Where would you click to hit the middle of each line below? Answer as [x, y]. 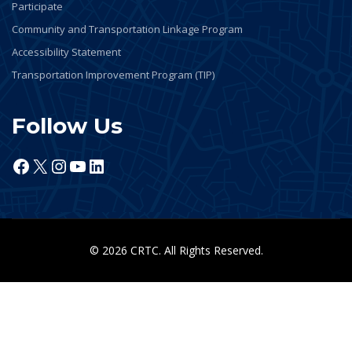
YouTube [107, 165]
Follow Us [67, 126]
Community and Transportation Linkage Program [127, 29]
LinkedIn [123, 165]
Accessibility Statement [66, 52]
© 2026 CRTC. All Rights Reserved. [176, 251]
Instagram [93, 165]
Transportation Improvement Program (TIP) [113, 75]
